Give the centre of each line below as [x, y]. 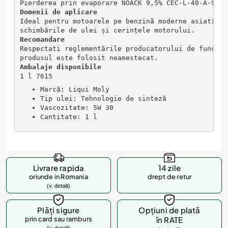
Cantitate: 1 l [68, 117]
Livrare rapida [59, 168]
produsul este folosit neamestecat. [89, 58]
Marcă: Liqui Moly [75, 89]
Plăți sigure [59, 210]
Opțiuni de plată [169, 210]
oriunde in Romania [59, 177]
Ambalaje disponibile [60, 67]
